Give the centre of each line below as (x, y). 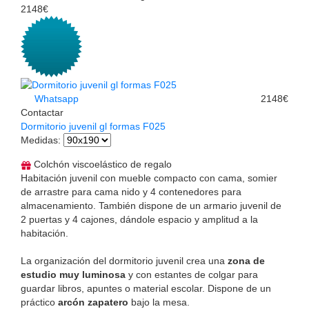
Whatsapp (55, 99)
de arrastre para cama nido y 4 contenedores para (131, 192)
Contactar (42, 113)
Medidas (39, 140)
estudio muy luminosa (73, 275)
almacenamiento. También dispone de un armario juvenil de (151, 206)
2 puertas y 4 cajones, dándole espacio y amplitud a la (139, 220)
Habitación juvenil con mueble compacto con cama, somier (149, 178)
